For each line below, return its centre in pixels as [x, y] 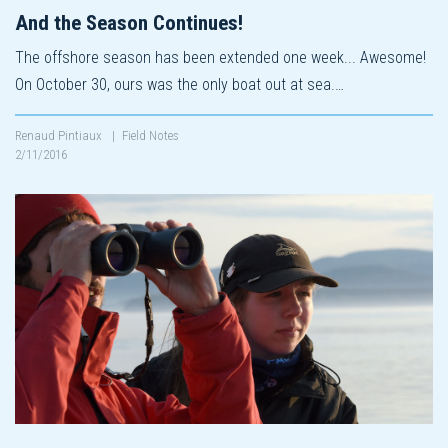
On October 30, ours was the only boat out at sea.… [179, 84]
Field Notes [150, 135]
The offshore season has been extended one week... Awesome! [220, 57]
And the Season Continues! [129, 22]
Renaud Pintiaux [60, 135]
